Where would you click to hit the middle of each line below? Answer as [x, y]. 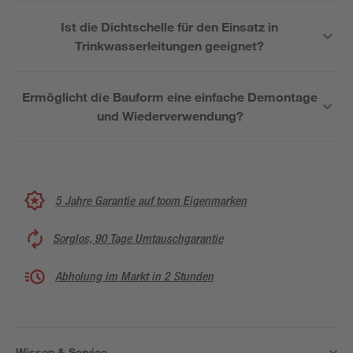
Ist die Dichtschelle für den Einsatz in [169, 26]
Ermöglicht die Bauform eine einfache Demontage [170, 97]
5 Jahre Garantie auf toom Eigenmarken [151, 200]
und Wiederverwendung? [170, 115]
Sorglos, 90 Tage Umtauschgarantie [138, 238]
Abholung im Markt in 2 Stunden [134, 276]
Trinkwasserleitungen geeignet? [169, 45]
